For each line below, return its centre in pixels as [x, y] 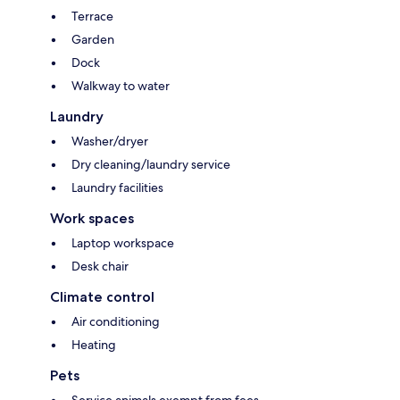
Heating [94, 345]
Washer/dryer [110, 142]
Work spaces [92, 219]
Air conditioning [116, 322]
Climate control [102, 297]
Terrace [92, 17]
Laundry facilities [117, 188]
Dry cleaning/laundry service [151, 165]
